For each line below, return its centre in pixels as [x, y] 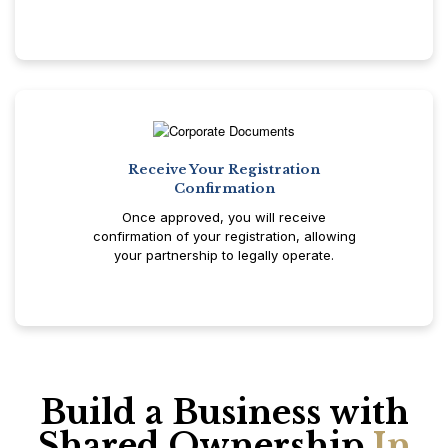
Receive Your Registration [224, 169]
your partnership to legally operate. [224, 254]
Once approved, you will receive [224, 216]
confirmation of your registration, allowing [224, 235]
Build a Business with [224, 413]
